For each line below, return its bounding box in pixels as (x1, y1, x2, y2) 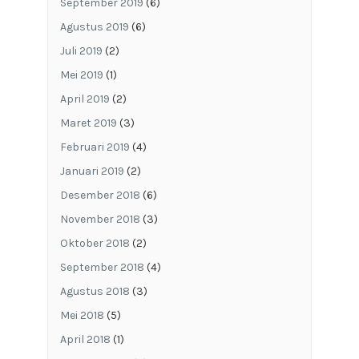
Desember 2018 (59, 188, 140, 202)
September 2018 (59, 260, 144, 274)
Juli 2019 (59, 43, 103, 58)
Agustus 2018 (59, 284, 130, 298)
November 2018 (59, 212, 140, 226)
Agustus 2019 (59, 19, 129, 34)
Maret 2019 (59, 115, 117, 130)
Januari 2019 (59, 163, 124, 178)
